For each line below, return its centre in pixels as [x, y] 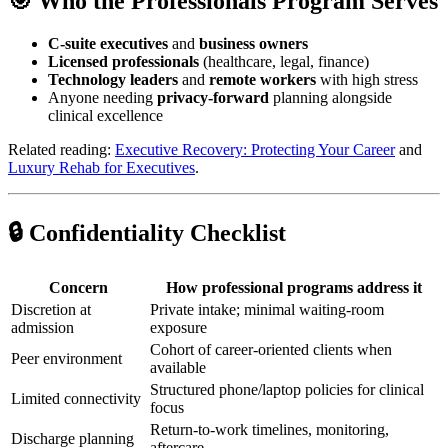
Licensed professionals [123, 62]
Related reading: [61, 150]
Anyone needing [102, 98]
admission [42, 327]
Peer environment [66, 358]
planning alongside [330, 98]
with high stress [367, 80]
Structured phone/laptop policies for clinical [287, 389]
